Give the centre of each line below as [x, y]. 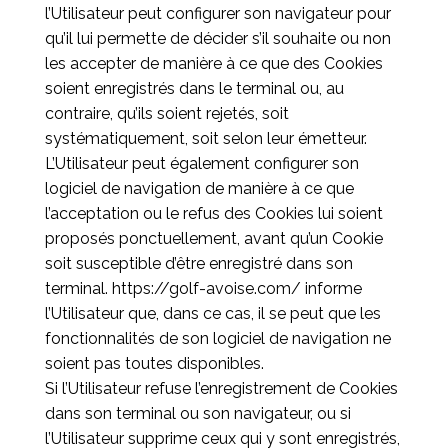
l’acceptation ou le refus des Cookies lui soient [213, 213]
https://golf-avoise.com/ [206, 288]
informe [331, 288]
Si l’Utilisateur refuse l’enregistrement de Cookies [221, 388]
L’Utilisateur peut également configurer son [201, 163]
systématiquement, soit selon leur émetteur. [205, 138]
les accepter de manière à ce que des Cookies [213, 63]
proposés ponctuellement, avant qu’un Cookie [213, 238]
